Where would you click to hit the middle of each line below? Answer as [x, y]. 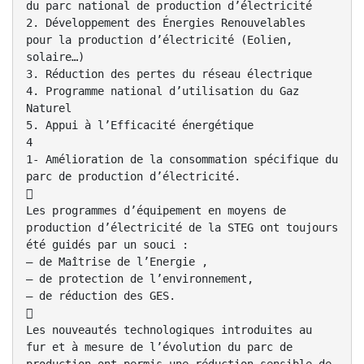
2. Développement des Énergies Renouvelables [166, 23]
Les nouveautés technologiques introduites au [169, 330]
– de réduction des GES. [101, 296]
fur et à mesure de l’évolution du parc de [159, 347]
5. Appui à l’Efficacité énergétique [140, 126]
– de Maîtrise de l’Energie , [117, 262]
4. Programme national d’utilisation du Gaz [162, 91]
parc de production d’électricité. [133, 177]
